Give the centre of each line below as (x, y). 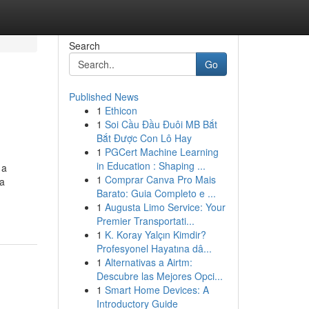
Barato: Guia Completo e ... (156, 193)
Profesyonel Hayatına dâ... (154, 248)
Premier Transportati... (145, 221)
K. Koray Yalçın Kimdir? (155, 235)
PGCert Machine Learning (161, 152)
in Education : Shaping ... (151, 166)
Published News (103, 97)
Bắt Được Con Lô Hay (144, 138)
